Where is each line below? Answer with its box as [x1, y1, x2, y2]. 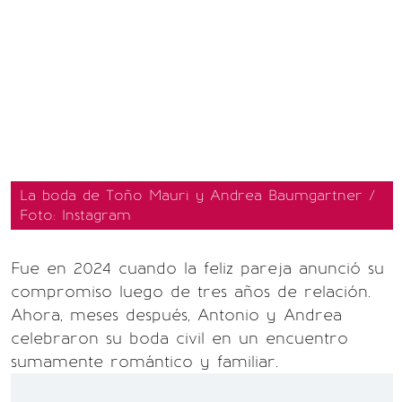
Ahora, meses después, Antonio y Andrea [11, 305, 342, 325]
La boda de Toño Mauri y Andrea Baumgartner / [20, 187, 375, 204]
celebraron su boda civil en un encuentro [11, 328, 348, 348]
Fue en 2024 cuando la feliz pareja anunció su [11, 258, 384, 278]
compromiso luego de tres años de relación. [11, 282, 371, 301]
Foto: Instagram [20, 206, 131, 223]
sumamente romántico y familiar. [11, 352, 278, 371]
